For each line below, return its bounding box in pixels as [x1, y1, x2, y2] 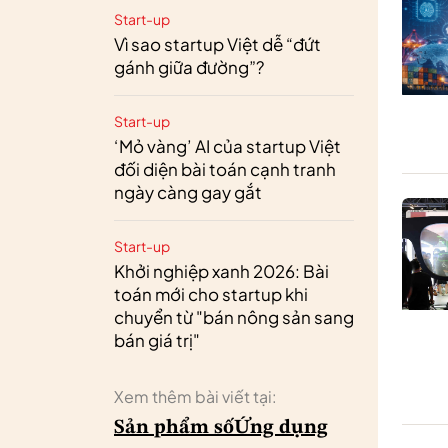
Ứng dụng [234, 417, 328, 438]
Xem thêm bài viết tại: [114, 385, 277, 407]
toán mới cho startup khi [114, 282, 308, 305]
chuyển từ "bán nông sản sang [114, 305, 354, 328]
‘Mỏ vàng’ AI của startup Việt [114, 134, 341, 157]
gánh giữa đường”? [114, 55, 264, 78]
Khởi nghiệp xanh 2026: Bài [114, 259, 329, 282]
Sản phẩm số [114, 417, 234, 438]
